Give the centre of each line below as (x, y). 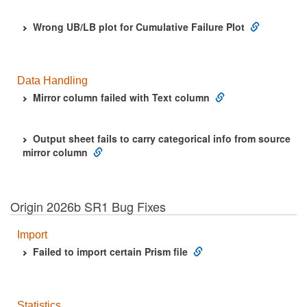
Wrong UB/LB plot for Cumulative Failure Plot (139, 27)
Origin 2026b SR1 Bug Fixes (88, 206)
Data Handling (52, 81)
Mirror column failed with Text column (121, 97)
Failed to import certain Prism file (110, 251)
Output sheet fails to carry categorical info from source (162, 138)
